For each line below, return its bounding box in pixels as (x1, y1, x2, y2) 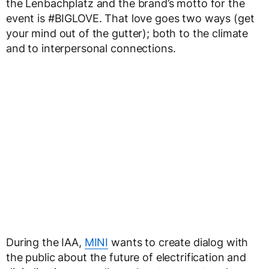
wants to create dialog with (108, 236, 249, 249)
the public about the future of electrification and (6, 251, 246, 264)
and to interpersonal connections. (6, 42, 176, 55)
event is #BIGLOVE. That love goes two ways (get (6, 12, 255, 25)
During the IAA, (6, 236, 85, 249)
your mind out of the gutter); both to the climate (6, 27, 249, 40)
